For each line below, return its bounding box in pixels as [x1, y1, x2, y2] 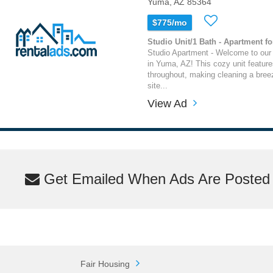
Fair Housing [80, 259, 130, 269]
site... [147, 81, 168, 90]
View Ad [147, 97, 187, 110]
